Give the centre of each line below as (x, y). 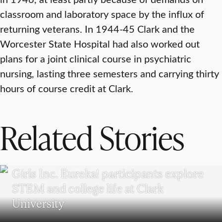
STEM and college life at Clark (88, 188)
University (38, 203)
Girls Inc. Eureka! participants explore (108, 173)
